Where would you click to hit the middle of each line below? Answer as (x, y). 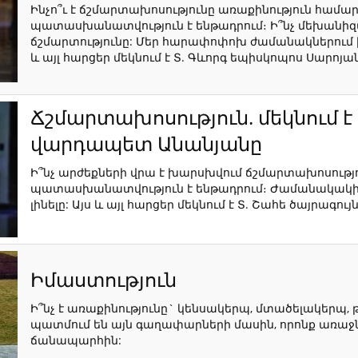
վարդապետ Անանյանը (146, 143)
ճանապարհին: (76, 340)
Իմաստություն (103, 279)
